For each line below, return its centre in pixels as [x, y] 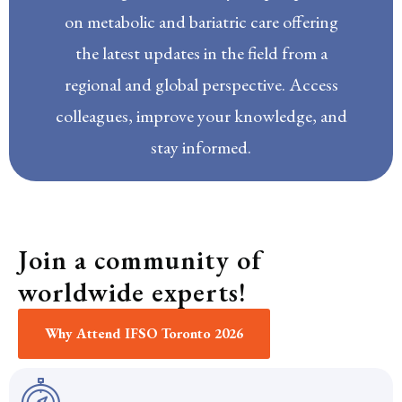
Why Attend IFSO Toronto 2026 [144, 333]
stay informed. [201, 147]
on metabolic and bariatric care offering [201, 22]
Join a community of [140, 260]
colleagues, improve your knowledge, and [201, 116]
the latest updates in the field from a [201, 53]
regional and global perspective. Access [201, 84]
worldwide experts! [132, 292]
